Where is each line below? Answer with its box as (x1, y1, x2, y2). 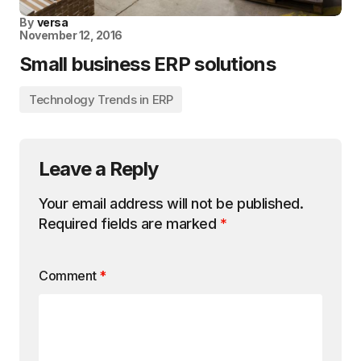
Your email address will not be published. (39, 195, 304, 212)
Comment (39, 268, 99, 284)
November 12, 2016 (19, 28, 122, 42)
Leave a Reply (39, 157, 159, 180)
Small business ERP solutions (19, 52, 276, 76)
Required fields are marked (39, 215, 220, 232)
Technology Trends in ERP (29, 92, 173, 107)
